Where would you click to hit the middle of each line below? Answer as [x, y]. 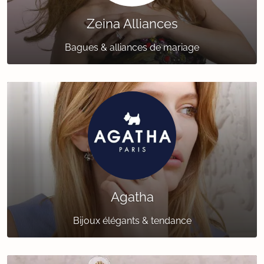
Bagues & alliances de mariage [132, 48]
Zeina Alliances [132, 24]
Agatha [132, 197]
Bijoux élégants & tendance [132, 221]
